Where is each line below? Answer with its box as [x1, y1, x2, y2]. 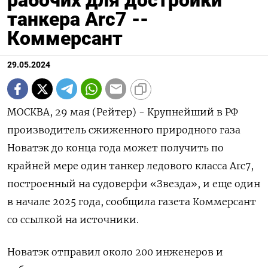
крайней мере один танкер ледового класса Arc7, [7, 160, 254, 172]
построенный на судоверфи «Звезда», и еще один [7, 178, 260, 190]
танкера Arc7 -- [7, 8, 148, 31]
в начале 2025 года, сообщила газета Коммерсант [7, 196, 256, 208]
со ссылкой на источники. [7, 214, 139, 226]
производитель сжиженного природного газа [7, 124, 240, 136]
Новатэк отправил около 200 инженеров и [7, 246, 223, 258]
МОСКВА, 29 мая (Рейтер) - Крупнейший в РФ [7, 106, 238, 118]
